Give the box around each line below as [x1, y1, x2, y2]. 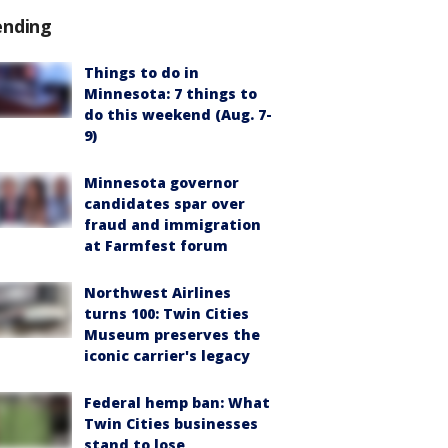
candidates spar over [84, 194, 245, 213]
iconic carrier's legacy [84, 346, 250, 365]
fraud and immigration [84, 215, 261, 234]
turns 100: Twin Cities [84, 304, 249, 323]
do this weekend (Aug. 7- [84, 105, 272, 124]
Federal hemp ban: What [84, 393, 270, 412]
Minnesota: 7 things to [84, 84, 257, 103]
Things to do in [84, 63, 199, 82]
